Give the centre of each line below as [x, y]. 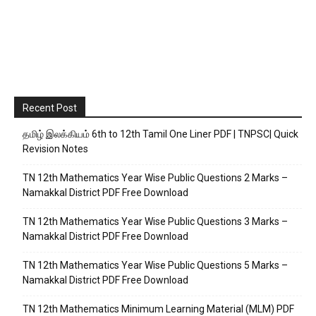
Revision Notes [55, 149]
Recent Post [50, 108]
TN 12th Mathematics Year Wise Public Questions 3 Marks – [155, 222]
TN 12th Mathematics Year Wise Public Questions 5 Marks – [155, 266]
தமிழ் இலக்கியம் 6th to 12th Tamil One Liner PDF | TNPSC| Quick [160, 134]
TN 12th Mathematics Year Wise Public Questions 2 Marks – [155, 178]
